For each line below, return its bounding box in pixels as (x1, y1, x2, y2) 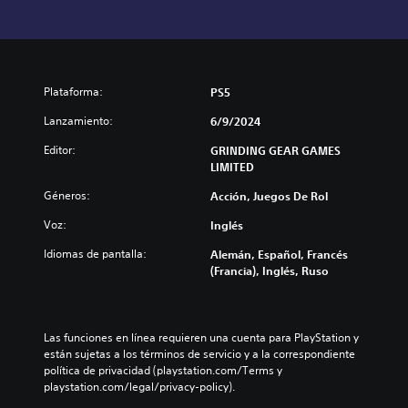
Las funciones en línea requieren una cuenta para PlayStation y (44, 330, 359, 346)
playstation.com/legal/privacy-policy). (44, 379, 235, 395)
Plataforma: (44, 84, 103, 100)
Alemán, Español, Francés (210, 247, 348, 262)
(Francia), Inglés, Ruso (210, 263, 329, 279)
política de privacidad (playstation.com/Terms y (44, 362, 282, 379)
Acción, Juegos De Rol (210, 189, 328, 204)
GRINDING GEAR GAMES (210, 143, 341, 158)
